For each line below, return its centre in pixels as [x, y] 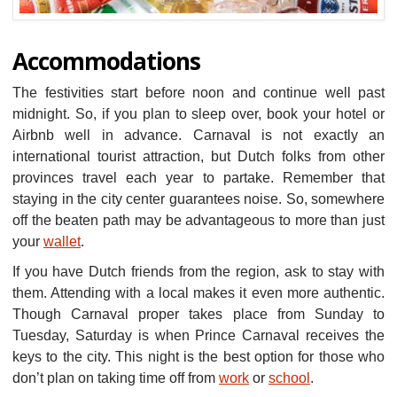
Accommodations [106, 61]
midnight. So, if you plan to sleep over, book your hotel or [198, 113]
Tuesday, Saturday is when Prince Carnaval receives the [198, 335]
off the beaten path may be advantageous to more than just [198, 220]
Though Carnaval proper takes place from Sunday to [198, 314]
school [289, 378]
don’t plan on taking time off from [116, 378]
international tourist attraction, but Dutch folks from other [198, 156]
